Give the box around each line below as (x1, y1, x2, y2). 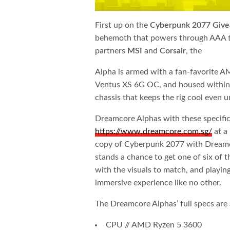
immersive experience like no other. (95, 179, 222, 187)
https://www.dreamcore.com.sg (95, 127, 208, 136)
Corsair (160, 47, 186, 55)
